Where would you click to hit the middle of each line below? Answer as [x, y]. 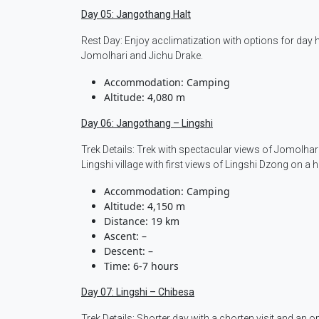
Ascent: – [125, 236]
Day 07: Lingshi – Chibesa [138, 292]
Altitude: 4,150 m [145, 206]
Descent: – [129, 251]
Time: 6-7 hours [141, 266]
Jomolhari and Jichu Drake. [142, 56]
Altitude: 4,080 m [145, 98]
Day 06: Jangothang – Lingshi [147, 124]
